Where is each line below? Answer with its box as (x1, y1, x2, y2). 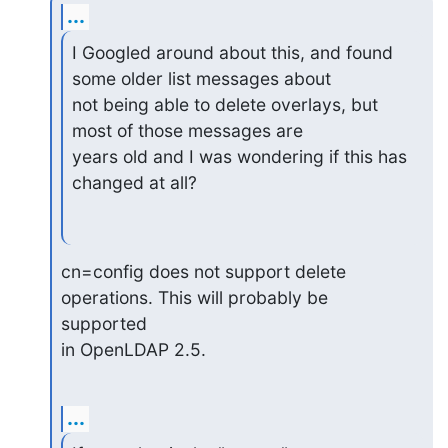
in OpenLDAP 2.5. (60, 338, 206, 360)
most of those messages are (71, 119, 303, 141)
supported (60, 312, 152, 334)
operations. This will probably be (60, 286, 333, 308)
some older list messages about (71, 67, 331, 89)
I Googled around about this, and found (71, 41, 393, 63)
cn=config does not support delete (60, 260, 346, 282)
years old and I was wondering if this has (71, 145, 407, 167)
